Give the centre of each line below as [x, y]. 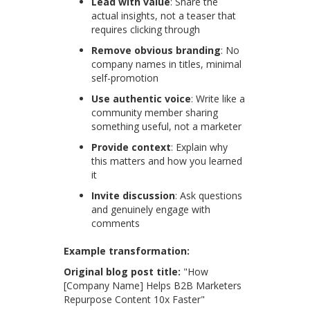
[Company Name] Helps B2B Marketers [153, 286]
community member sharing [155, 113]
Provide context [131, 147]
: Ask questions [209, 196]
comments [116, 224]
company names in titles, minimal [167, 64]
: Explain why [200, 147]
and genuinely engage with [151, 210]
